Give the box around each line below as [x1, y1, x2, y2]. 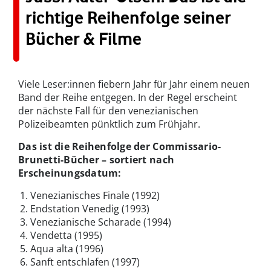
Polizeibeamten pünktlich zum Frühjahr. [18, 117, 200, 131]
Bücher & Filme [25, 28, 142, 50]
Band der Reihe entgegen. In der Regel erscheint [18, 91, 237, 105]
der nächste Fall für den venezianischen [18, 104, 198, 118]
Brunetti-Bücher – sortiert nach [18, 153, 175, 167]
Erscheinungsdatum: [18, 166, 122, 180]
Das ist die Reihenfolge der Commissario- [18, 140, 221, 154]
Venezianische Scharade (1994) [30, 215, 171, 229]
